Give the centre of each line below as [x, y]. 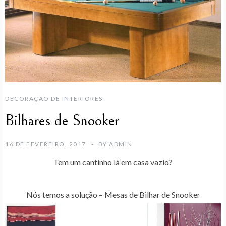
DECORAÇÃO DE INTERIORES [54, 98]
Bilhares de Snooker [62, 120]
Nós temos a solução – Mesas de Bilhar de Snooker [113, 194]
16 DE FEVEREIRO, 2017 [46, 144]
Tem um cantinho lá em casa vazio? [113, 162]
